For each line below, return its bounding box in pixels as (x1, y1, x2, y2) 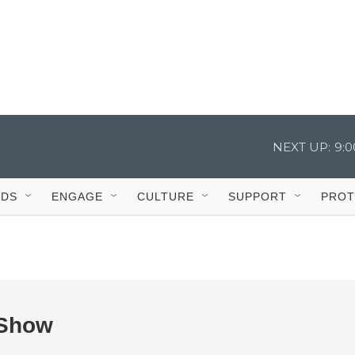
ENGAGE (52, 189, 103, 203)
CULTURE (137, 189, 194, 203)
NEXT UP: (273, 139, 330, 155)
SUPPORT (228, 189, 287, 203)
